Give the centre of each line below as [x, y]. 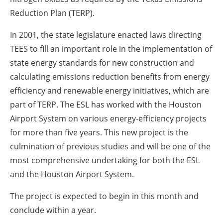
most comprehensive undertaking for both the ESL [105, 161]
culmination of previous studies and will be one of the [110, 147]
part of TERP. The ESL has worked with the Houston [106, 105]
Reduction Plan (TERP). [52, 13]
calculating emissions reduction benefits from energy [110, 77]
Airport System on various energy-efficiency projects [108, 119]
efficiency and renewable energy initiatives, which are [110, 91]
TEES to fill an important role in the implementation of [111, 49]
